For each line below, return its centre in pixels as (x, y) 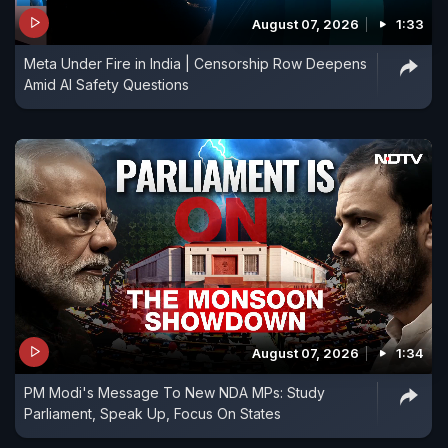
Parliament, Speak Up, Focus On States (152, 413)
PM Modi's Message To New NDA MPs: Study (174, 392)
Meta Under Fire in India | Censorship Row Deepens (195, 63)
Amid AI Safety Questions (106, 84)
